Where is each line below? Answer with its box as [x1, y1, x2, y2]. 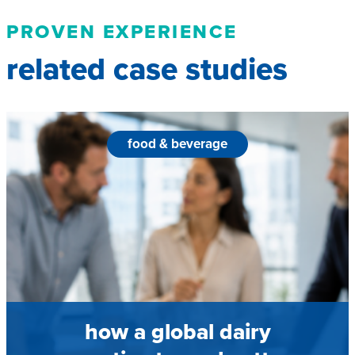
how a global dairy [84, 315, 271, 349]
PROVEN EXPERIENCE [6, 17, 238, 47]
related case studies [6, 46, 288, 93]
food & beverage [128, 134, 227, 155]
